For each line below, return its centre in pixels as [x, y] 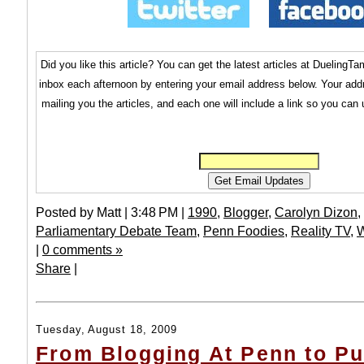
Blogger [246, 212]
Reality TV [321, 231]
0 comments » [82, 250]
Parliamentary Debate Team [116, 231]
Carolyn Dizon [316, 212]
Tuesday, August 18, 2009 [106, 330]
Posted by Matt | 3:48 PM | [112, 212]
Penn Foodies [244, 231]
